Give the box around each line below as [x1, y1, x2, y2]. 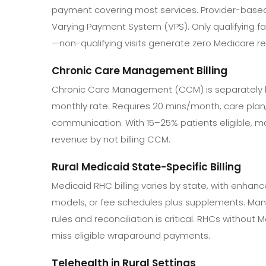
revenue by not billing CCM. [52, 132, 170, 145]
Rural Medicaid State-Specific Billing [52, 159, 241, 174]
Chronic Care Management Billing [52, 63, 227, 78]
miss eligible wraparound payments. [52, 229, 210, 242]
